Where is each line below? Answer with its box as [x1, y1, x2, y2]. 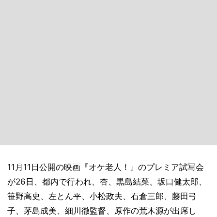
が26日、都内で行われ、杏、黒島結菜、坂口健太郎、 [7, 177, 207, 186]
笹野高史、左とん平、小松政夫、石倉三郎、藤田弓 [7, 191, 197, 201]
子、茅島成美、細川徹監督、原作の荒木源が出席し [7, 206, 197, 216]
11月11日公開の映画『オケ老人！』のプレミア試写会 [7, 162, 204, 172]
